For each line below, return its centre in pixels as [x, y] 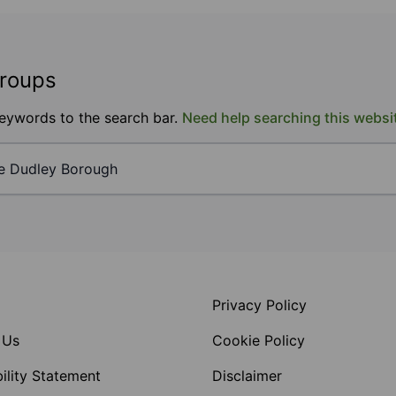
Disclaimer [247, 376]
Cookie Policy [259, 340]
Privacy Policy [259, 305]
